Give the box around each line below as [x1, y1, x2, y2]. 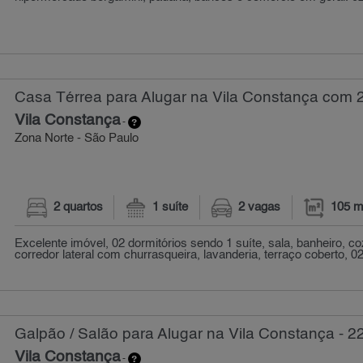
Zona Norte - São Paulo [15, 132, 139, 144]
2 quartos [53, 201, 103, 213]
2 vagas [238, 201, 281, 213]
